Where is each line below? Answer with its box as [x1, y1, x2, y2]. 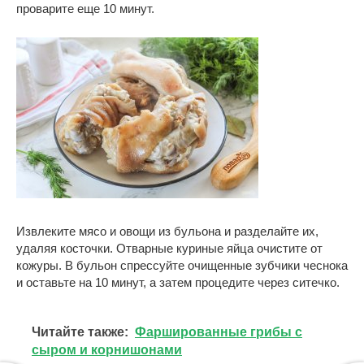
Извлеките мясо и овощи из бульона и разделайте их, [16, 224, 318, 239]
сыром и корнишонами [32, 343, 182, 357]
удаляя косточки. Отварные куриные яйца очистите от [16, 241, 323, 256]
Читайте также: [32, 325, 128, 340]
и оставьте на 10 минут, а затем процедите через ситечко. [16, 275, 340, 290]
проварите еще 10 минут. [16, 2, 154, 16]
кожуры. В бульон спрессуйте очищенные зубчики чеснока [16, 258, 348, 273]
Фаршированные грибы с [135, 325, 302, 340]
